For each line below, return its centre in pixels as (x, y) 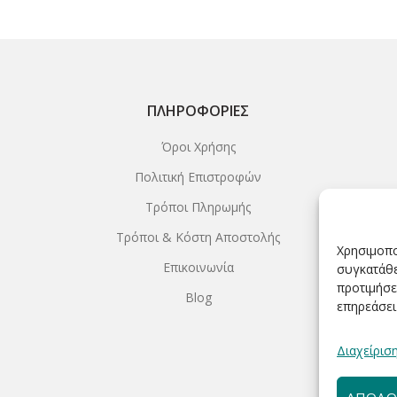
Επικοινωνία (198, 267)
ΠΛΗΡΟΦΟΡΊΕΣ (198, 110)
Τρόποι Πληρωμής (198, 206)
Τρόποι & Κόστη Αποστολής (198, 237)
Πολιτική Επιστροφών (198, 176)
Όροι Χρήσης (198, 146)
